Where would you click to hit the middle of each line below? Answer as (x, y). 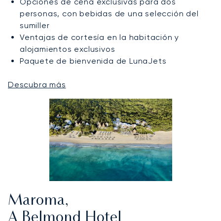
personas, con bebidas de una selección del (109, 14)
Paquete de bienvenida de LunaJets (93, 61)
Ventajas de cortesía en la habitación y (100, 37)
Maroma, (38, 201)
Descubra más (37, 85)
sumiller (35, 26)
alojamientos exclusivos (68, 49)
